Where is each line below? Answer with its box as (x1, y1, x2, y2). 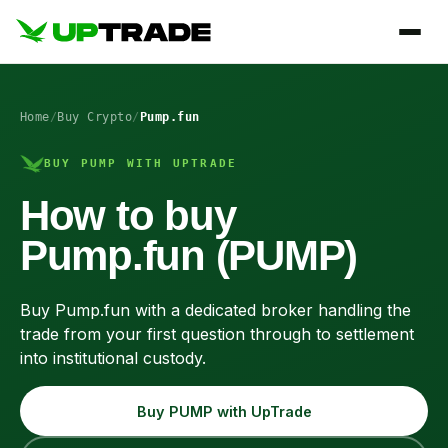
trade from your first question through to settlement (20, 324, 414, 344)
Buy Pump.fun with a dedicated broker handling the (20, 300, 411, 320)
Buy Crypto (57, 110, 133, 124)
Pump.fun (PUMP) (20, 232, 358, 279)
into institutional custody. (20, 348, 206, 368)
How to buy (20, 192, 236, 239)
